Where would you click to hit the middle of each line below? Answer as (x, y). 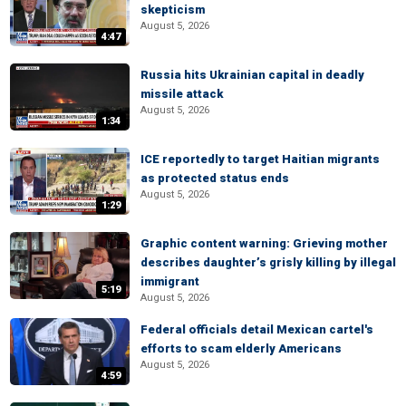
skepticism (173, 10)
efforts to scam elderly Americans (241, 348)
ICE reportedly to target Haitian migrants (260, 159)
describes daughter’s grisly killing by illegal (268, 262)
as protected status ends (215, 178)
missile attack (182, 94)
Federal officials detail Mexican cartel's (257, 329)
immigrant (170, 281)
